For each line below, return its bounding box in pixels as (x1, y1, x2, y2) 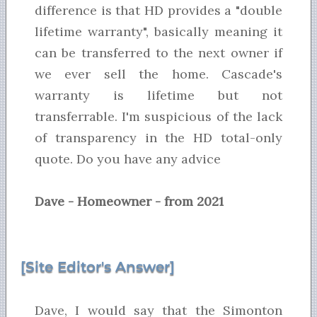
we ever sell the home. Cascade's (35, 66, 282, 83)
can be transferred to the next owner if (35, 45, 282, 62)
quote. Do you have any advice (35, 151, 221, 168)
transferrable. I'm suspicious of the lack (35, 108, 282, 125)
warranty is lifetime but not (35, 87, 282, 104)
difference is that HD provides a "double (35, 2, 282, 19)
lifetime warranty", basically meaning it (35, 23, 282, 40)
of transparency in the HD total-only (35, 129, 282, 146)
